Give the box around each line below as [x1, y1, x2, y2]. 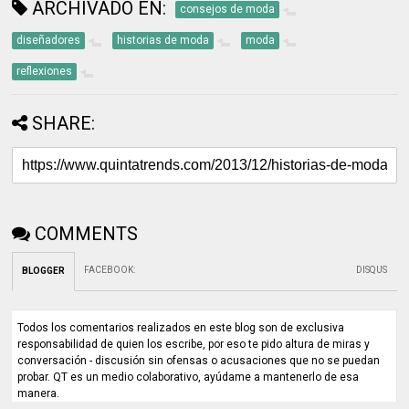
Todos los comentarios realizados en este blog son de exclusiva [17, 320, 345, 334]
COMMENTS [35, 222, 139, 245]
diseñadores [16, 33, 81, 47]
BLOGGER [22, 265, 66, 276]
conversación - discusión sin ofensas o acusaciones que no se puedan [17, 353, 381, 367]
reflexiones [16, 64, 73, 78]
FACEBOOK [84, 264, 134, 275]
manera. [17, 386, 60, 400]
